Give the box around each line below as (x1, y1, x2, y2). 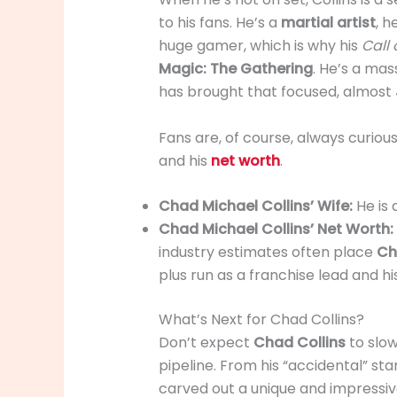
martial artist (280, 12, 376, 34)
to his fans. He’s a (158, 12, 281, 34)
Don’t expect (158, 332, 253, 354)
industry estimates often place (158, 242, 377, 263)
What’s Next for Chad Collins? (158, 309, 364, 331)
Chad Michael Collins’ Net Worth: (158, 219, 393, 240)
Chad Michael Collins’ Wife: (158, 196, 353, 217)
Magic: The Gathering (158, 58, 313, 80)
